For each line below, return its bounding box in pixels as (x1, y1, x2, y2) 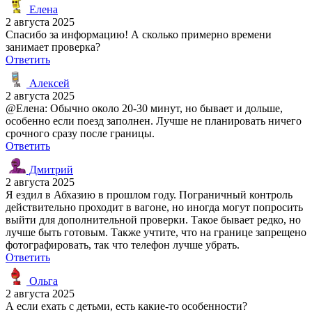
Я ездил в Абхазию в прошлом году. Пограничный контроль (6, 188, 292, 201)
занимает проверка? (6, 40, 100, 53)
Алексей (26, 77, 70, 89)
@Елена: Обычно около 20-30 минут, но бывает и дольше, (6, 102, 283, 114)
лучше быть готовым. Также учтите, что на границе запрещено (6, 226, 306, 238)
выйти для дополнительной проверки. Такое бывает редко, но (6, 213, 301, 226)
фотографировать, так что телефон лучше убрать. (6, 238, 240, 251)
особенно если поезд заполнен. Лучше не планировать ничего (6, 114, 302, 127)
